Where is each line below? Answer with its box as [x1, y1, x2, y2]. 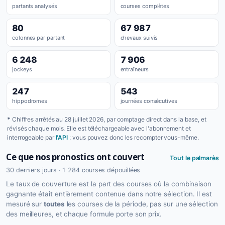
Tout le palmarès [170, 154, 219, 162]
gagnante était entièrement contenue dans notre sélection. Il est [6, 190, 212, 198]
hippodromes [12, 97, 48, 104]
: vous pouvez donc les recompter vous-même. [68, 134, 199, 141]
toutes [44, 200, 65, 208]
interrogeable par [7, 134, 56, 141]
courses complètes [120, 3, 170, 10]
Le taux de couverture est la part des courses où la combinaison [6, 180, 211, 188]
